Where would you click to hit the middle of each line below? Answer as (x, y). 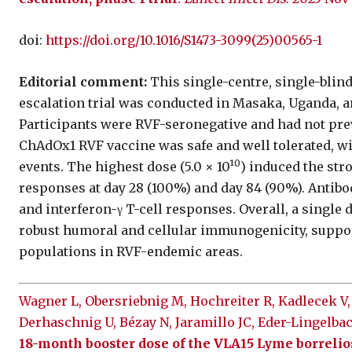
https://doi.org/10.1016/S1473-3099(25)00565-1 (184, 40)
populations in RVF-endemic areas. (131, 251)
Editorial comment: (83, 81)
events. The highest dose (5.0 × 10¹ (126, 166)
